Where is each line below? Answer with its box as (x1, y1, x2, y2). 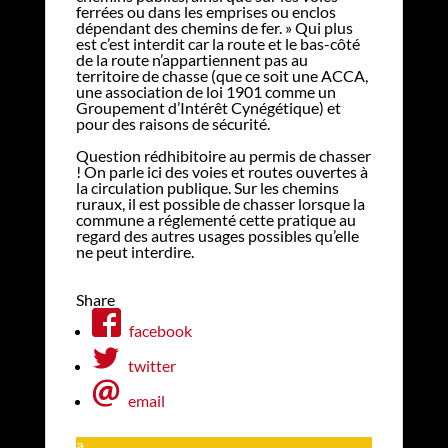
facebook (128, 320, 192, 340)
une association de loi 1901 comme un (75, 81, 336, 101)
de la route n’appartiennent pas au (75, 49, 308, 69)
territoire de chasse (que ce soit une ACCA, (75, 65, 368, 85)
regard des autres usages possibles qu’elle (75, 225, 359, 245)
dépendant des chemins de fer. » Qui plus (75, 17, 353, 37)
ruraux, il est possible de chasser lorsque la (75, 193, 365, 213)
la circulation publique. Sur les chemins (75, 177, 339, 197)
